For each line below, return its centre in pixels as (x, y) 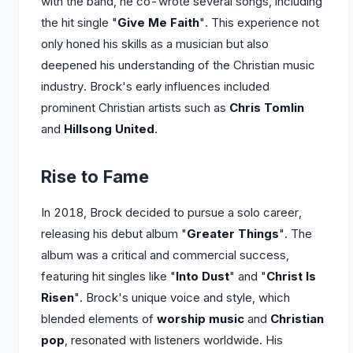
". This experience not (259, 22)
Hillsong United (109, 129)
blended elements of (99, 319)
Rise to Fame (95, 176)
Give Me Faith (158, 22)
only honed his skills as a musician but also (155, 44)
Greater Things (233, 234)
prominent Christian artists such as (135, 108)
